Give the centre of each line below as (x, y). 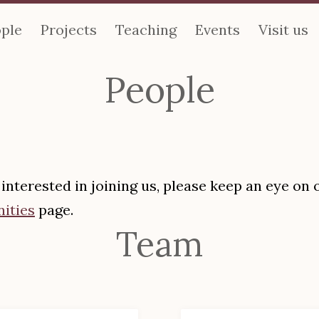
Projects (68, 30)
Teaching (146, 30)
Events (217, 30)
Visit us (283, 30)
